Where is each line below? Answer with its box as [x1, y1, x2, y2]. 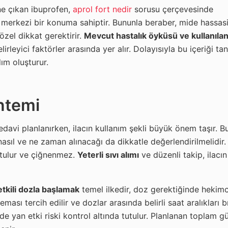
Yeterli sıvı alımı [77, 149, 139, 160]
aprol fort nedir [73, 4, 132, 14]
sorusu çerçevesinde [132, 4, 213, 14]
